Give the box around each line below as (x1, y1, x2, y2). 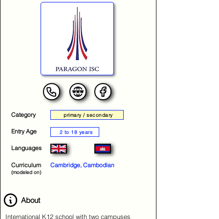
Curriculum (11, 161, 41, 169)
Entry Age (11, 128, 37, 135)
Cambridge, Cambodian (50, 161, 114, 169)
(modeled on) (11, 169, 41, 175)
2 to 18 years (71, 129, 93, 135)
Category (11, 111, 36, 118)
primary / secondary (64, 111, 113, 118)
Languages (11, 144, 42, 152)
